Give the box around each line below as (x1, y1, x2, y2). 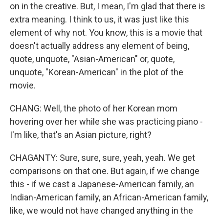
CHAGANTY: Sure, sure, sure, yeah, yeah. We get (10, 153, 195, 163)
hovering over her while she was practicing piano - (10, 116, 203, 127)
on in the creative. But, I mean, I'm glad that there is (10, 1, 205, 11)
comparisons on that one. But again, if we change (10, 166, 199, 176)
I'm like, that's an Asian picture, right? (10, 130, 152, 140)
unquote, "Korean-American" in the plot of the (10, 67, 183, 77)
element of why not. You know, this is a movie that (10, 27, 202, 38)
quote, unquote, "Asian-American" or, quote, (10, 54, 175, 64)
